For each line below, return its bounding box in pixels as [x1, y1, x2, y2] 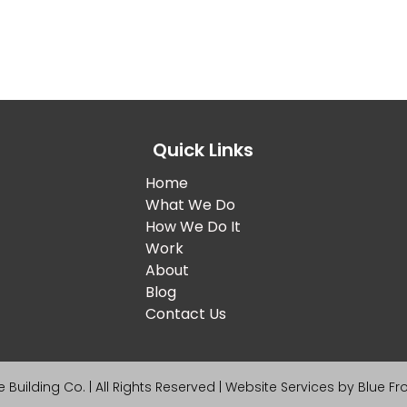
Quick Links [153, 137, 254, 164]
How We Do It [145, 216, 242, 238]
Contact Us [145, 303, 227, 325]
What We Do [145, 194, 236, 216]
